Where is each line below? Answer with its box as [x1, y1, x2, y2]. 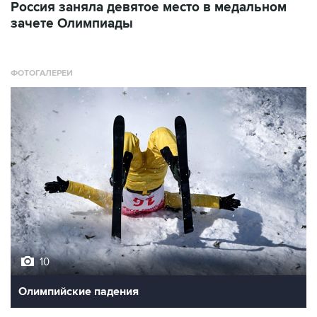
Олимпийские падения [18, 284, 139, 299]
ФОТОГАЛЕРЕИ [11, 68, 73, 79]
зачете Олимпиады [11, 16, 133, 32]
